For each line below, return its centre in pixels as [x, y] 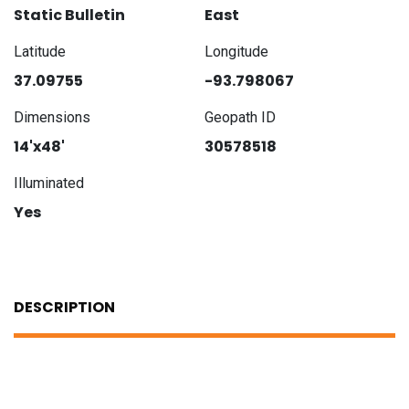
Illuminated [49, 184]
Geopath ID [240, 118]
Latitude [40, 52]
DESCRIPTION [64, 308]
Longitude [236, 52]
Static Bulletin [69, 16]
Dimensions [52, 118]
